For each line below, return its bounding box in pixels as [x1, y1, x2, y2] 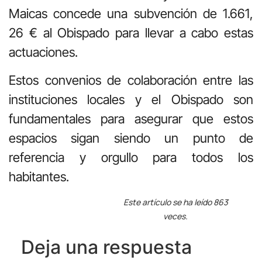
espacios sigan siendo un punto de [9, 130, 253, 146]
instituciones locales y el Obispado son [9, 91, 253, 107]
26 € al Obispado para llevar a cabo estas [9, 25, 253, 41]
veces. [163, 210, 188, 222]
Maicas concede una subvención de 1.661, [9, 6, 253, 22]
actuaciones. [9, 44, 78, 60]
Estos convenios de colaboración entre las [9, 72, 253, 88]
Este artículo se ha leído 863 [123, 196, 228, 208]
